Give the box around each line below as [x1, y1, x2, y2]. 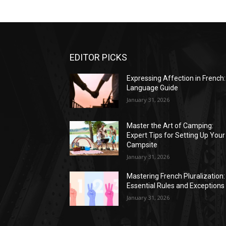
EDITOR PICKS [70, 51, 127, 63]
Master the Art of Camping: [127, 121, 214, 130]
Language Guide [127, 83, 179, 92]
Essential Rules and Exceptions [127, 181, 225, 190]
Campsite [127, 140, 158, 149]
